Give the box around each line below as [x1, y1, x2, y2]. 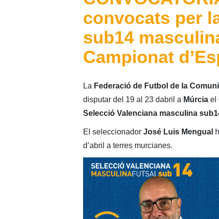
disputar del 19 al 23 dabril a [83, 95, 183, 104]
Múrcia [183, 95, 208, 104]
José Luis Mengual [143, 127, 213, 136]
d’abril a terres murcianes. [83, 141, 173, 150]
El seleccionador [83, 127, 143, 136]
